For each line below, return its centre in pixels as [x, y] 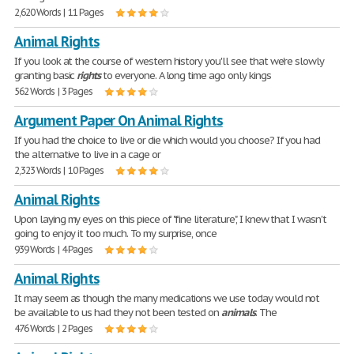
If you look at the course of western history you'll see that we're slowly [169, 61]
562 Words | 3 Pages [54, 91]
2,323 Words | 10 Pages [59, 170]
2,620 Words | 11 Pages [59, 12]
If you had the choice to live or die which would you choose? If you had [168, 140]
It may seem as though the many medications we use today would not [167, 298]
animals [238, 313]
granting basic [46, 75]
